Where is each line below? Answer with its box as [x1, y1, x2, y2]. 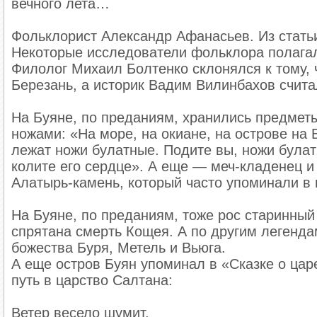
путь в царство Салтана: [11, 272, 173, 288]
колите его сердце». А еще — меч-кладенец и [11, 158, 315, 174]
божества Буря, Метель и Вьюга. [11, 239, 226, 255]
